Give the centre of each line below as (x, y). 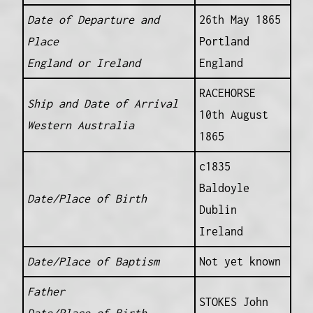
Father (46, 291)
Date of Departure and (93, 19)
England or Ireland (83, 63)
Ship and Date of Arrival (102, 103)
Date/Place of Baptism (93, 261)
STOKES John (233, 301)
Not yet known (240, 261)
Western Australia (80, 125)
